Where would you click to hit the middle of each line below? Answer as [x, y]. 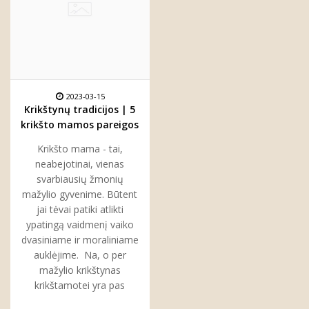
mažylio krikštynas [80, 270]
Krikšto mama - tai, [80, 148]
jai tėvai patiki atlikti [80, 209]
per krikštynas [80, 139]
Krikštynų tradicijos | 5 [80, 109]
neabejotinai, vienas [80, 163]
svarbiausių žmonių [80, 179]
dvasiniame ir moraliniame [80, 239]
